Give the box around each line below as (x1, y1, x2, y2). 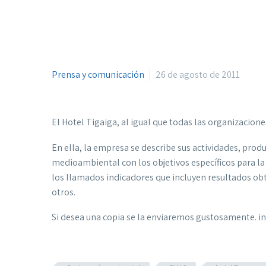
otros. (52, 185, 75, 198)
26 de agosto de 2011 (156, 68, 240, 81)
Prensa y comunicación (52, 68, 144, 81)
